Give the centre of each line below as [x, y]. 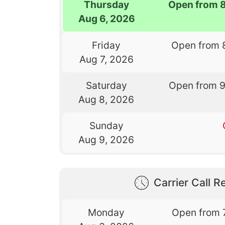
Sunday [106, 125]
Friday [106, 45]
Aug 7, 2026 [106, 59]
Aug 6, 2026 [106, 18]
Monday [106, 212]
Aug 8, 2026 [106, 99]
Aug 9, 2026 [106, 139]
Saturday [106, 85]
